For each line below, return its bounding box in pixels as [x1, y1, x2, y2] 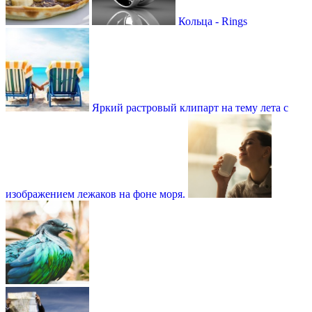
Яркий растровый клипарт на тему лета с [92, 101, 288, 114]
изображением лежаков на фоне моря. [6, 187, 185, 200]
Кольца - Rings [178, 15, 247, 27]
